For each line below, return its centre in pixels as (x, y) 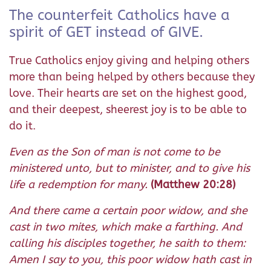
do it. (22, 126)
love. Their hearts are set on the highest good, (128, 93)
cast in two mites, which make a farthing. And (126, 227)
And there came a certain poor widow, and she (128, 211)
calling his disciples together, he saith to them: (127, 243)
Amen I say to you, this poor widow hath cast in (130, 260)
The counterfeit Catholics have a (119, 15)
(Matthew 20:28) (193, 185)
